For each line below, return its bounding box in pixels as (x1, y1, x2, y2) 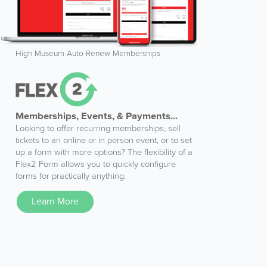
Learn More (32, 195, 79, 208)
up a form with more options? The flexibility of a (15, 147, 193, 158)
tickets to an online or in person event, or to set (15, 135, 192, 146)
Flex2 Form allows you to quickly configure (15, 159, 176, 170)
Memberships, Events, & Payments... (15, 110, 178, 123)
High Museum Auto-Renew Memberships (15, 48, 160, 59)
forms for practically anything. (15, 171, 126, 182)
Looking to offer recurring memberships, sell (15, 123, 181, 134)
